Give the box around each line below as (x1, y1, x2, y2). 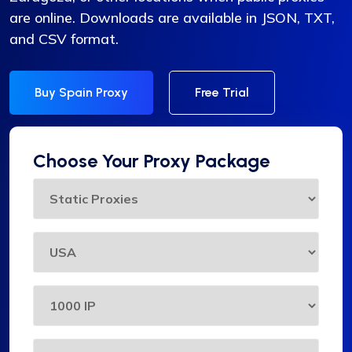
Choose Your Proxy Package (33, 149, 269, 173)
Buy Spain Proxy (35, 85, 128, 101)
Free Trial (195, 85, 249, 101)
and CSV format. (9, 30, 119, 49)
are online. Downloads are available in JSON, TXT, (9, 9, 335, 27)
